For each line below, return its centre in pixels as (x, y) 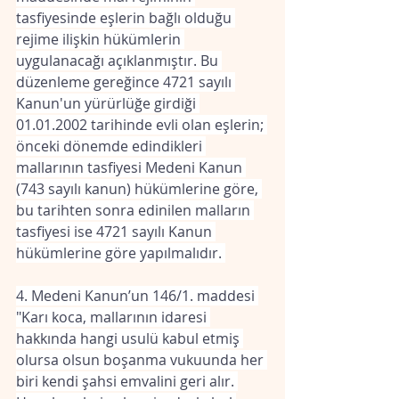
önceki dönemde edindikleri (111, 146)
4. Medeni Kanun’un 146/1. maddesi (137, 296)
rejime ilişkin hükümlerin (100, 39)
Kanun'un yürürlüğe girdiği (108, 103)
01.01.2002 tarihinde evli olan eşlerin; (142, 125)
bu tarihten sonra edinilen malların (135, 210)
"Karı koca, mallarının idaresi (113, 317)
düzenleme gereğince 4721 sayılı (126, 82)
